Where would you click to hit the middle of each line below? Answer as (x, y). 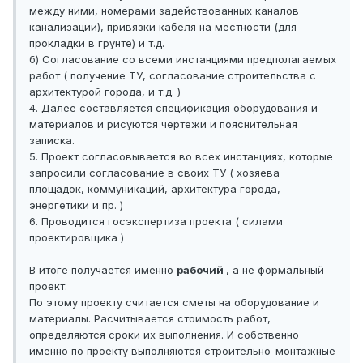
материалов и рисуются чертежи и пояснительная (163, 124)
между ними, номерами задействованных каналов (164, 11)
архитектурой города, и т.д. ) (105, 92)
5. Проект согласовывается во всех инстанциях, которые (181, 157)
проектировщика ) (77, 238)
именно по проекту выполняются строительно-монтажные (182, 351)
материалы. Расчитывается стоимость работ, (150, 319)
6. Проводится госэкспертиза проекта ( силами (156, 222)
